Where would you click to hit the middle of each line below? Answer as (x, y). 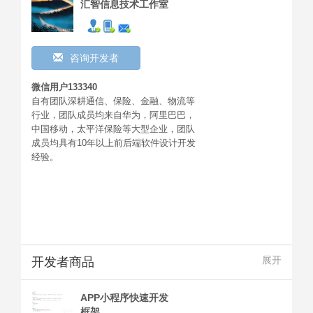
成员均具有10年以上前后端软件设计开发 (114, 143)
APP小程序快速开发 (124, 298)
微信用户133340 (64, 87)
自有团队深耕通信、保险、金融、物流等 (113, 101)
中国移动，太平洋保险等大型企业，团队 (113, 129)
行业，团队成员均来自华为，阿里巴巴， (113, 115)
